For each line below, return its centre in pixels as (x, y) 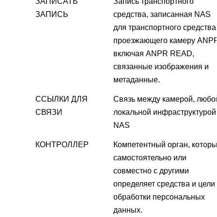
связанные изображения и (161, 67)
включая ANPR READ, (154, 54)
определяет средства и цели (164, 184)
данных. (128, 210)
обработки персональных (159, 197)
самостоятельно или (150, 158)
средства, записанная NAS (162, 15)
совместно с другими (151, 171)
